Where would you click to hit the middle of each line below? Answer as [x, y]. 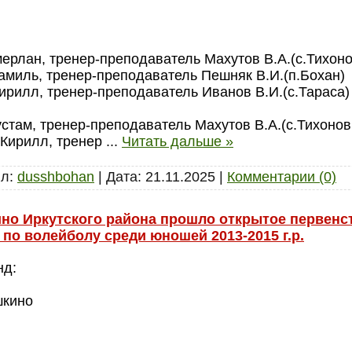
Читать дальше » [178, 141]
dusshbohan [56, 177]
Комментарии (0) [282, 177]
